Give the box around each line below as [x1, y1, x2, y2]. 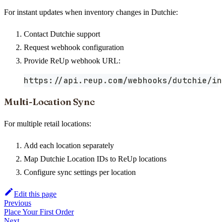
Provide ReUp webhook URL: [24, 56, 120, 65]
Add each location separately [24, 141, 114, 150]
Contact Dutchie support [24, 29, 100, 38]
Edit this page [14, 190, 56, 199]
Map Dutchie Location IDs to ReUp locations [24, 155, 166, 164]
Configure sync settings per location [24, 168, 136, 177]
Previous [4, 199, 31, 208]
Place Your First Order [4, 208, 74, 217]
